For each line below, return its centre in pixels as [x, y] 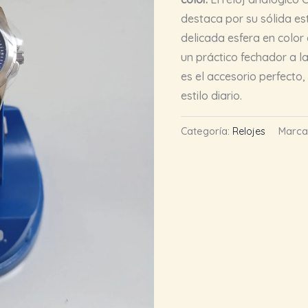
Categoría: [207, 132]
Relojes [249, 132]
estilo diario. [212, 95]
